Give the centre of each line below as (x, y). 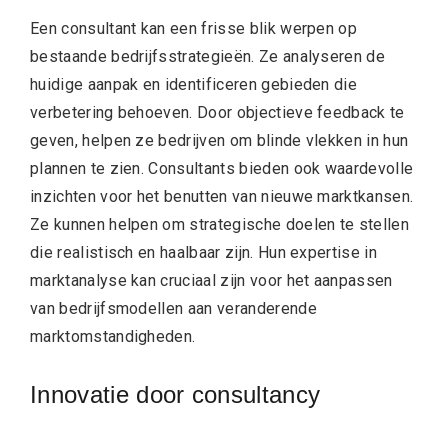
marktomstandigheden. (113, 337)
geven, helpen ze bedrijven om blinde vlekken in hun (219, 141)
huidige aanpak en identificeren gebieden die (194, 85)
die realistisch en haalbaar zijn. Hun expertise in (204, 253)
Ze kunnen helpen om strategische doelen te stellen (220, 225)
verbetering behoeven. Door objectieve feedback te (217, 113)
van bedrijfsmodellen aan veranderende (173, 309)
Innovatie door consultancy (175, 395)
